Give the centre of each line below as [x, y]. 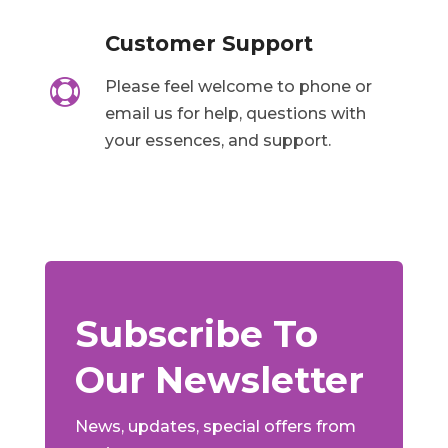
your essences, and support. [217, 140]
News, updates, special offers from [215, 426]
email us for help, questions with [235, 113]
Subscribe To [196, 333]
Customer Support [208, 43]
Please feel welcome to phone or [238, 86]
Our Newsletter [219, 379]
